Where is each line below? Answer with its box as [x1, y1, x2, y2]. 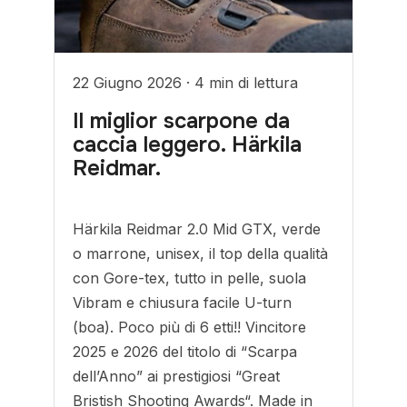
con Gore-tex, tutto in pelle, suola [73, 269, 307, 287]
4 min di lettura [194, 74, 299, 92]
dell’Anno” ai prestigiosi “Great [73, 367, 281, 385]
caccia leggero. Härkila [73, 131, 303, 158]
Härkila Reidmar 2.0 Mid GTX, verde [73, 220, 322, 238]
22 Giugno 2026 [73, 74, 187, 92]
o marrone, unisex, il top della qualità [73, 244, 329, 263]
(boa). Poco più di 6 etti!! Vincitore [73, 318, 307, 336]
